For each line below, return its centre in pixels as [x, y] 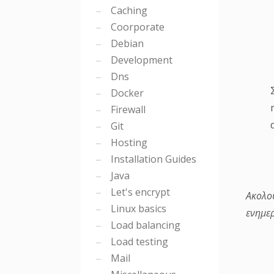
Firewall [127, 109]
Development [140, 60]
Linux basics [137, 209]
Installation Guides [152, 159]
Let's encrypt [139, 192]
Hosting [128, 143]
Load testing [138, 242]
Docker [126, 93]
